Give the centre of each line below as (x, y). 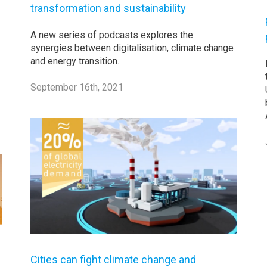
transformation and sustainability (108, 8)
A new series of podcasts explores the (112, 35)
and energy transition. (75, 61)
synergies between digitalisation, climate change (132, 48)
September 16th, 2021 (77, 88)
